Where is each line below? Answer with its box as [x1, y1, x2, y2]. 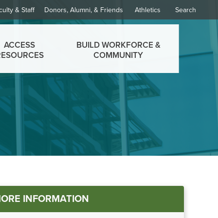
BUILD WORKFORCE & [76, 39, 161, 50]
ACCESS [4, 39, 35, 50]
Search [175, 6, 196, 14]
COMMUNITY [93, 50, 143, 60]
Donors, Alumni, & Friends [44, 6, 123, 14]
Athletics [135, 6, 161, 14]
